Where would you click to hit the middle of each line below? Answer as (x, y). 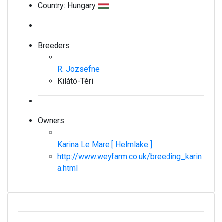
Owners (51, 121)
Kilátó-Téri (75, 81)
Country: (53, 6)
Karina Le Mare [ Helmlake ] (106, 144)
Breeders (54, 45)
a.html (68, 168)
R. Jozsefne (79, 69)
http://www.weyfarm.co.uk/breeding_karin (130, 156)
